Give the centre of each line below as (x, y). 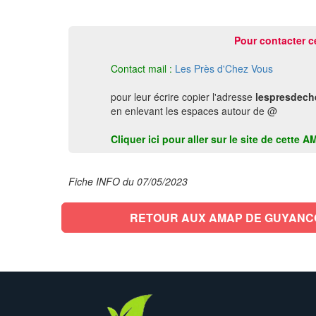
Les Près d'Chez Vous (224, 68)
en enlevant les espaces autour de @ (194, 111)
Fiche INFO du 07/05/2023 (128, 181)
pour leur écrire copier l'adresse (183, 97)
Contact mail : (141, 68)
